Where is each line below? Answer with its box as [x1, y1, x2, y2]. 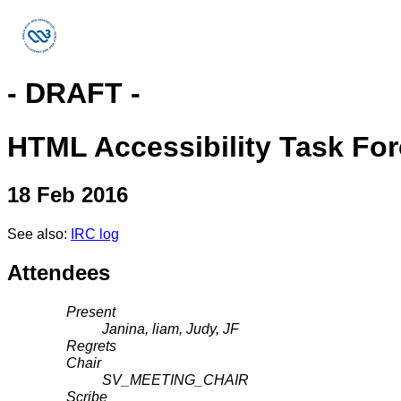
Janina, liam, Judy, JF [102, 321, 240, 337]
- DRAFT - [7, 77, 141, 110]
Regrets [66, 338, 117, 354]
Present [66, 304, 116, 320]
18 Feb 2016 [7, 183, 128, 208]
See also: [7, 226, 71, 243]
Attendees [7, 260, 110, 286]
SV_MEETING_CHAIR [102, 372, 250, 388]
